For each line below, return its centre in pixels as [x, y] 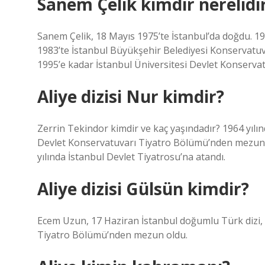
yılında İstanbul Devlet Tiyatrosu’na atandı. [131, 157]
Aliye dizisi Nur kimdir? [131, 96]
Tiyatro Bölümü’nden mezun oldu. [112, 235]
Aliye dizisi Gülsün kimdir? [143, 189]
